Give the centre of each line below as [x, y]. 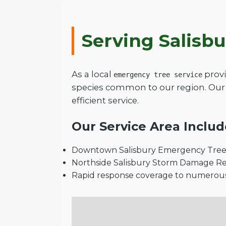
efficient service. [105, 100]
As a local [93, 74]
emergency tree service [158, 75]
